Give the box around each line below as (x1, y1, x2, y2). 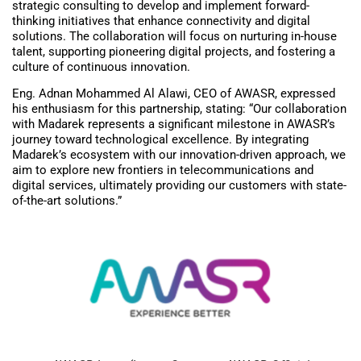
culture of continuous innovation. (12, 59, 190, 74)
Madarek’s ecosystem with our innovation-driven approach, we (12, 147, 346, 163)
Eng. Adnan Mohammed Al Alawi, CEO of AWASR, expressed (12, 86, 335, 102)
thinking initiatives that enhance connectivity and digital (12, 13, 310, 28)
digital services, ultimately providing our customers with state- (12, 178, 346, 193)
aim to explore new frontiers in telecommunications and (12, 163, 313, 178)
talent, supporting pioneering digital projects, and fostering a (12, 44, 335, 59)
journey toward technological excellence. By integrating (12, 132, 309, 147)
